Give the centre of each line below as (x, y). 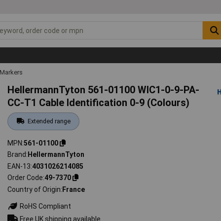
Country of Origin (34, 189)
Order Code (25, 178)
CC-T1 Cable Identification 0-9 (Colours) (99, 102)
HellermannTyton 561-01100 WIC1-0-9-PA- (104, 90)
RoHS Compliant (45, 206)
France (74, 189)
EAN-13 (19, 166)
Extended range (49, 121)
